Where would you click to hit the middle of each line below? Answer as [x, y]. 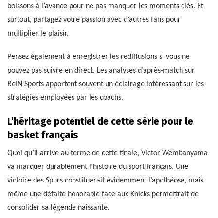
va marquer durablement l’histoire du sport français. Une [98, 167]
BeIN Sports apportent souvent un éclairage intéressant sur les [106, 84]
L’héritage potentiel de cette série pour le [100, 121]
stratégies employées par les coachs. [65, 98]
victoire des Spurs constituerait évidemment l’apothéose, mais [105, 181]
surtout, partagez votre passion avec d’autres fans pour [94, 20]
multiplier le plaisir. [38, 34]
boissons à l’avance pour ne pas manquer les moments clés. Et [105, 7]
